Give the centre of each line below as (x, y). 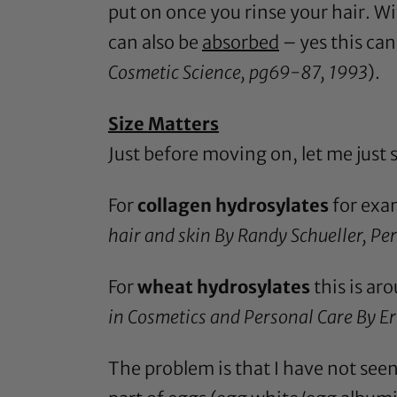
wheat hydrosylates (224, 287)
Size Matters (163, 124)
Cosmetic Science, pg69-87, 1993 (238, 73)
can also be (155, 43)
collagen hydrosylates (233, 206)
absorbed (241, 43)
